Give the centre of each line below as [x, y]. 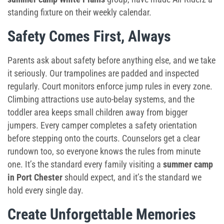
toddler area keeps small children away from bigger [97, 112]
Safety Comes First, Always [89, 36]
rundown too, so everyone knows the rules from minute [104, 151]
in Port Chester [35, 177]
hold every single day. [45, 190]
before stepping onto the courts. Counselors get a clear [104, 138]
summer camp [188, 164]
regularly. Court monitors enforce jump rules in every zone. [110, 86]
